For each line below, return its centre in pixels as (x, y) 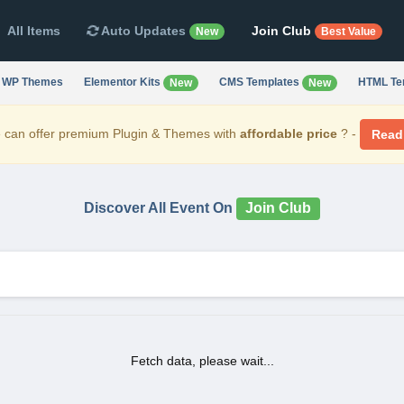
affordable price (288, 133)
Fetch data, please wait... (202, 361)
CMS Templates (260, 83)
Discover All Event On (161, 208)
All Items (33, 31)
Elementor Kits (123, 83)
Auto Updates (143, 31)
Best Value (348, 32)
